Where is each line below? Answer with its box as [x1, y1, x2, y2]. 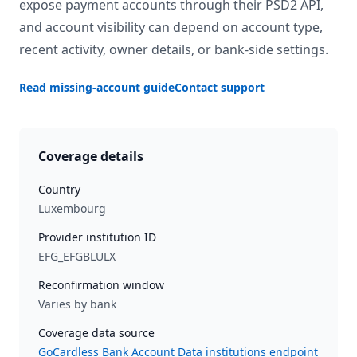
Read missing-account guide [19, 80, 175, 95]
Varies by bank [38, 296, 116, 312]
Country [38, 182, 80, 197]
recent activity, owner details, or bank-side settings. [19, 41, 328, 58]
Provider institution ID [38, 229, 156, 245]
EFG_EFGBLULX [38, 249, 116, 264]
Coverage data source [38, 325, 155, 340]
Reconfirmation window [38, 277, 164, 292]
